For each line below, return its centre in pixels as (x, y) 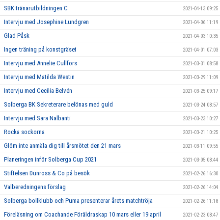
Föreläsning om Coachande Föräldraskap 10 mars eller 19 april (82, 214)
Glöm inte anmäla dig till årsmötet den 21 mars (62, 145)
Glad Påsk (17, 35)
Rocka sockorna (24, 132)
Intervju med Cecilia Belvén (38, 90)
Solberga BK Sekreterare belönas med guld (58, 104)
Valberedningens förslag (35, 187)
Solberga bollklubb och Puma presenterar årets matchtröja (78, 200)
